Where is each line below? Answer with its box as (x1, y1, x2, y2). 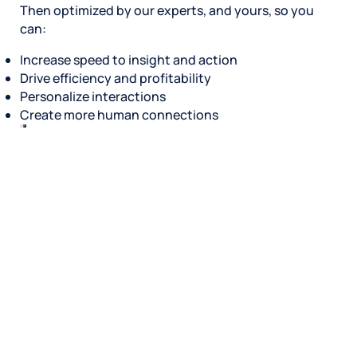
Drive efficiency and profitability (20, 69, 211, 87)
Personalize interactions (20, 87, 166, 105)
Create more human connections (20, 105, 218, 124)
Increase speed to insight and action (20, 50, 237, 69)
